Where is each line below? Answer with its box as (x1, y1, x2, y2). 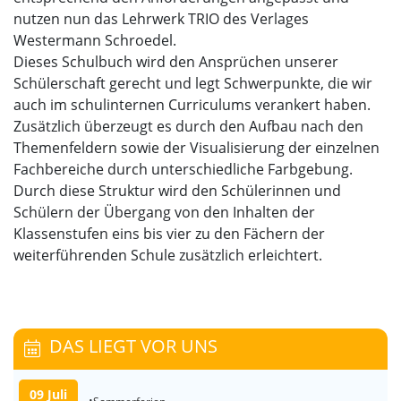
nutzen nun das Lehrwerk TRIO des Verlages (13, 8, 309, 29)
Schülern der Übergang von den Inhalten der (13, 201, 315, 222)
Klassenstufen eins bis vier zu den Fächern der (13, 223, 325, 243)
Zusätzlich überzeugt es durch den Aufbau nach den (13, 115, 363, 136)
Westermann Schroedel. (13, 30, 176, 50)
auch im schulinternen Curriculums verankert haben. (13, 94, 371, 115)
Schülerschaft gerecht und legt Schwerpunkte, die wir (13, 73, 372, 93)
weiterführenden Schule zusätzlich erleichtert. (13, 244, 322, 265)
